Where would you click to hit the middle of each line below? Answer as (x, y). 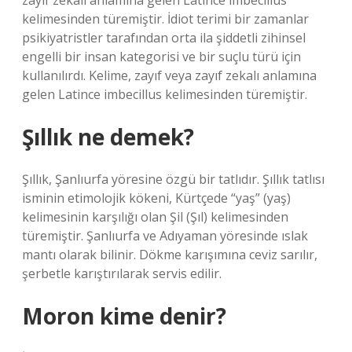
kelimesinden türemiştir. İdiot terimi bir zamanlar (165, 19)
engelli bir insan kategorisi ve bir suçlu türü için (161, 57)
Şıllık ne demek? (108, 137)
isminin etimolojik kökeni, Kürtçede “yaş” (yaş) (156, 198)
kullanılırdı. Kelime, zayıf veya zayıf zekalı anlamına (169, 75)
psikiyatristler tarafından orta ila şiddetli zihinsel (164, 38)
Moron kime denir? (124, 316)
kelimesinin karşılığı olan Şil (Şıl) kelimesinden (155, 217)
